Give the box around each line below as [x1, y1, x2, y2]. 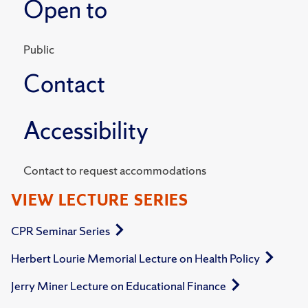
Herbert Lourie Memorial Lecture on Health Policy [11, 250, 260, 266]
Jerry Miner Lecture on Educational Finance [11, 277, 226, 294]
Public [23, 41, 54, 57]
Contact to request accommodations [66, 162, 206, 178]
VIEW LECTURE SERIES [11, 190, 188, 210]
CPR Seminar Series [11, 222, 110, 239]
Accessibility [23, 114, 148, 146]
